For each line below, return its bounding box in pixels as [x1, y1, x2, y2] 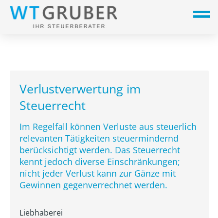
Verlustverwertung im [19, 80, 141, 97]
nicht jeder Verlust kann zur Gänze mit [19, 167, 176, 179]
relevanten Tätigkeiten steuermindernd [19, 132, 179, 144]
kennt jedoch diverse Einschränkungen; [19, 156, 180, 167]
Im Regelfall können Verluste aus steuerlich [19, 121, 197, 132]
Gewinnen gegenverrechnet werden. [19, 179, 167, 191]
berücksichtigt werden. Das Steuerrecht [19, 144, 180, 156]
